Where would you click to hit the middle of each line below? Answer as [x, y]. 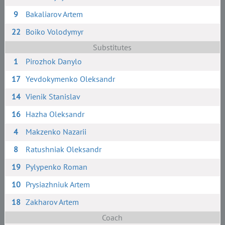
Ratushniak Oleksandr [64, 149]
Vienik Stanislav [53, 96]
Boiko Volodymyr [55, 32]
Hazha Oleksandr [55, 114]
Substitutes [113, 47]
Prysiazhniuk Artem [58, 184]
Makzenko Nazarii [56, 132]
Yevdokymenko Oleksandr [71, 79]
